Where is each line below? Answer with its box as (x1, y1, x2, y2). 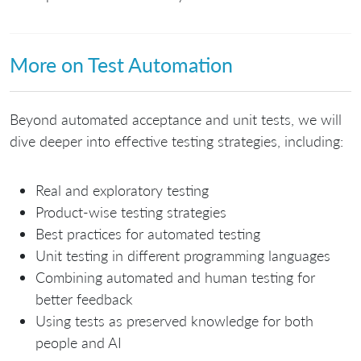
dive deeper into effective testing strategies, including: (10, 132, 343, 151)
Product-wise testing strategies (35, 203, 226, 222)
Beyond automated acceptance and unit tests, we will (10, 110, 342, 129)
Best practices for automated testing (35, 225, 260, 243)
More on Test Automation (10, 52, 233, 77)
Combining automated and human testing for (35, 268, 315, 287)
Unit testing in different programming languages (35, 247, 330, 265)
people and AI (35, 334, 122, 352)
